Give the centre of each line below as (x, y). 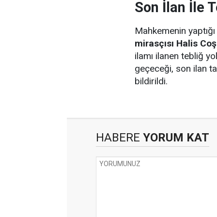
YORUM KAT (175, 138)
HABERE (118, 138)
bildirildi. (151, 81)
